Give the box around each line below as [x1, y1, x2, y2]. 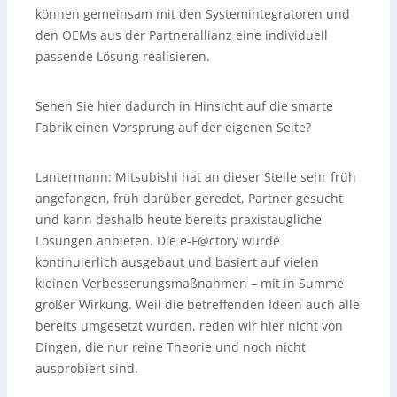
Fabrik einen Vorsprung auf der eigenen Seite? [35, 118, 311, 136]
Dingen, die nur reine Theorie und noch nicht [35, 338, 306, 355]
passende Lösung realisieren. [35, 47, 210, 65]
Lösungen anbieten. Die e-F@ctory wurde [35, 231, 280, 249]
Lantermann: [35, 167, 112, 185]
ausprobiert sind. [35, 359, 138, 377]
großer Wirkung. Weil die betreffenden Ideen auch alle [35, 295, 360, 313]
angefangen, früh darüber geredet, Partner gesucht [35, 189, 343, 206]
